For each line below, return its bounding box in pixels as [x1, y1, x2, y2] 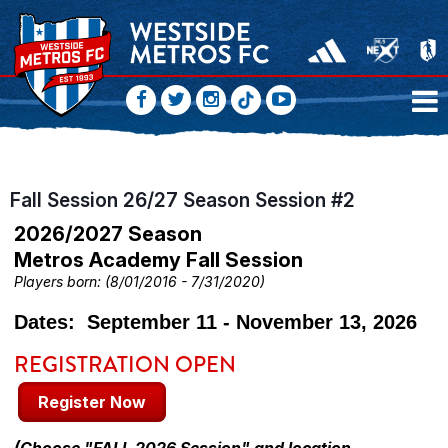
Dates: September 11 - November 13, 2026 [14, 311, 417, 333]
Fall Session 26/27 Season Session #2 [10, 188, 355, 212]
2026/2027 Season [14, 222, 202, 246]
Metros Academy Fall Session [14, 248, 303, 272]
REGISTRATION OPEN [14, 349, 236, 380]
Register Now [38, 391, 146, 412]
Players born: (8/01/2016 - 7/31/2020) [14, 273, 265, 290]
